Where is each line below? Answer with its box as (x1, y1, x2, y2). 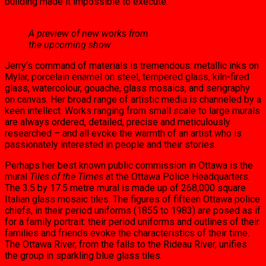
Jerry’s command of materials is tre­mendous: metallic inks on (5, 60, 259, 72)
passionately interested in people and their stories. (5, 139, 216, 151)
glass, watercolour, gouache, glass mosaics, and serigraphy (5, 83, 250, 94)
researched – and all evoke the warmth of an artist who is (5, 128, 242, 140)
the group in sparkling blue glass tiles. (5, 250, 162, 262)
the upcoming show (28, 39, 111, 51)
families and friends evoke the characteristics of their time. (5, 227, 249, 239)
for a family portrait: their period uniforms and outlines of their (5, 216, 259, 228)
